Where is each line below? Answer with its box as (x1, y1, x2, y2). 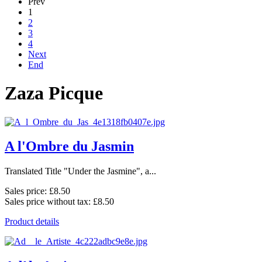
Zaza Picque (5, 82, 103, 104)
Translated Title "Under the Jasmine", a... (5, 166, 156, 177)
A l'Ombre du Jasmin (5, 139, 134, 154)
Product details (5, 216, 59, 227)
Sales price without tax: (5, 196, 93, 207)
